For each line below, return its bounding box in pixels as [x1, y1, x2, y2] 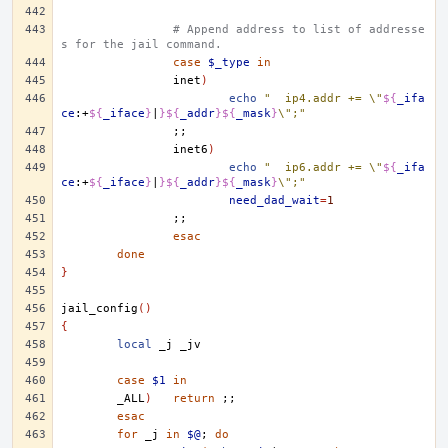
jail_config [61, 302, 138, 315]
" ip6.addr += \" [285, 161, 383, 174]
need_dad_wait [229, 194, 320, 207]
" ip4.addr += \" [285, 92, 383, 105]
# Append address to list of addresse [173, 23, 425, 36]
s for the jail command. [61, 38, 222, 51]
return [173, 392, 215, 405]
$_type [208, 56, 250, 69]
